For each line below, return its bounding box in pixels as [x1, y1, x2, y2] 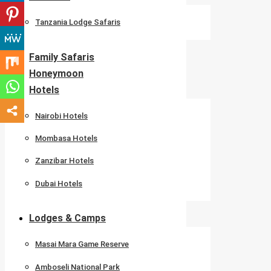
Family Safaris [29, 51, 94, 63]
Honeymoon [29, 67, 83, 79]
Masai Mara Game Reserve [35, 240, 129, 249]
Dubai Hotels [35, 178, 82, 188]
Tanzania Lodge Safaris [35, 18, 120, 27]
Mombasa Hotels [35, 134, 97, 143]
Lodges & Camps [29, 212, 106, 224]
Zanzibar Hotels [35, 156, 94, 166]
